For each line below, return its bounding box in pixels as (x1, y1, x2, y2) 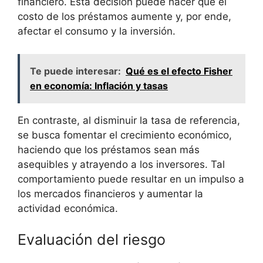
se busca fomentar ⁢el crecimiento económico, (18, 129, 232, 141)
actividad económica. (18, 202, 118, 214)
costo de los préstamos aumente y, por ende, (18, 11, 231, 23)
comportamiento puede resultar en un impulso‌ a (18, 173, 244, 185)
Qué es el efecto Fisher (126, 65, 232, 77)
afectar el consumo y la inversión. (18, 25, 176, 38)
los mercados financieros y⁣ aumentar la (18, 187, 203, 200)
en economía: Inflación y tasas (30, 79, 168, 92)
